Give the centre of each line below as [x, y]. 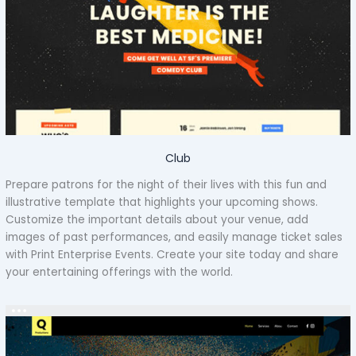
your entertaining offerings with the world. [120, 272]
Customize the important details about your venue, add [157, 219]
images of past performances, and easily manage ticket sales [174, 237]
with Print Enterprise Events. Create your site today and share [172, 254]
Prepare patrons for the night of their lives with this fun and [166, 184]
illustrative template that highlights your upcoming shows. [162, 202]
